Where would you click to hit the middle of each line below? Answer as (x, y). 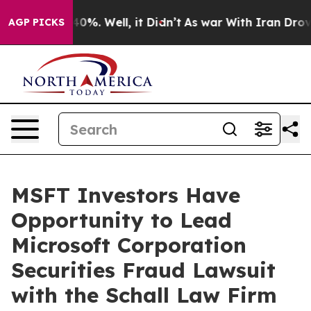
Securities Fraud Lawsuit (143, 270)
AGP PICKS (36, 22)
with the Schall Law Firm (144, 295)
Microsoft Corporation (129, 245)
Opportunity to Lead (121, 220)
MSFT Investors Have (126, 195)
